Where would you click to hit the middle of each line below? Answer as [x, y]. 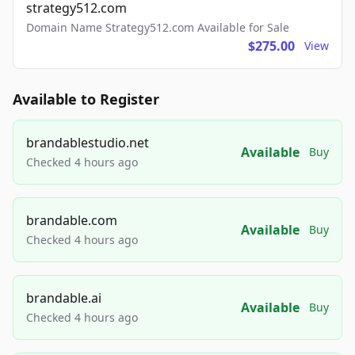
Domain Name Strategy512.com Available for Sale [158, 28]
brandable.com [72, 221]
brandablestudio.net [88, 143]
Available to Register [86, 99]
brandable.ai [64, 298]
